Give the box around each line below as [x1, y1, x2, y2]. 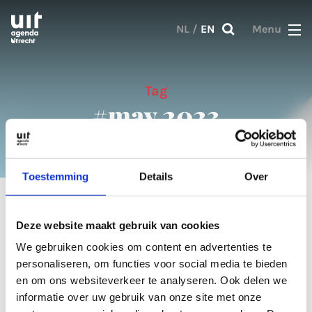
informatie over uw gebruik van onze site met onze [16, 290, 262, 303]
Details [139, 170, 173, 182]
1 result [120, 215, 192, 240]
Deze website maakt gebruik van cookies [16, 219, 220, 231]
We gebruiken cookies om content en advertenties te [16, 240, 272, 253]
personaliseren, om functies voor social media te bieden [16, 257, 288, 270]
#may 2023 [93, 98, 219, 132]
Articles [110, 251, 202, 285]
